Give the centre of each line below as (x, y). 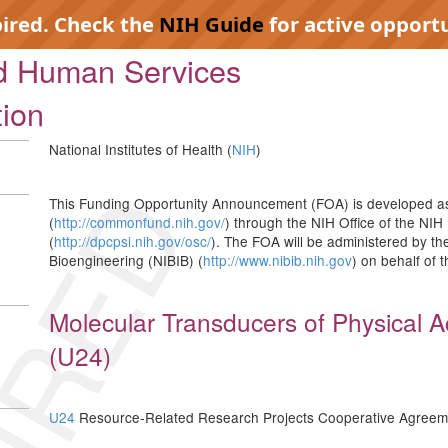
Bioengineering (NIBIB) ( (126, 260)
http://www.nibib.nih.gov (277, 260)
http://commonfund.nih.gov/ (139, 222)
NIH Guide (211, 24)
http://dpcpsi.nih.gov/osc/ (132, 241)
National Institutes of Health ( (140, 149)
